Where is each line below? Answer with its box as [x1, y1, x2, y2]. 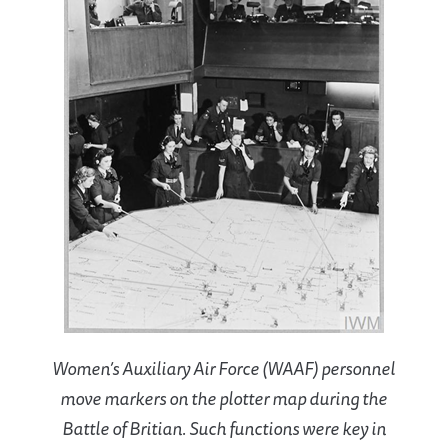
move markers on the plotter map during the [60, 384, 388, 413]
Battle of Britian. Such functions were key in [61, 414, 386, 443]
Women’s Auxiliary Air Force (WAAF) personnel [52, 354, 396, 383]
